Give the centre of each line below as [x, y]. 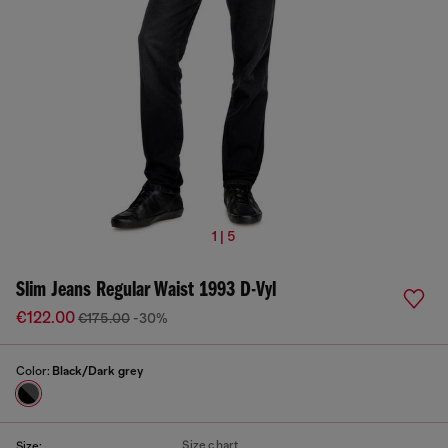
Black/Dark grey [97, 371]
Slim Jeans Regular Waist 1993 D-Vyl [146, 290]
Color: [34, 371]
